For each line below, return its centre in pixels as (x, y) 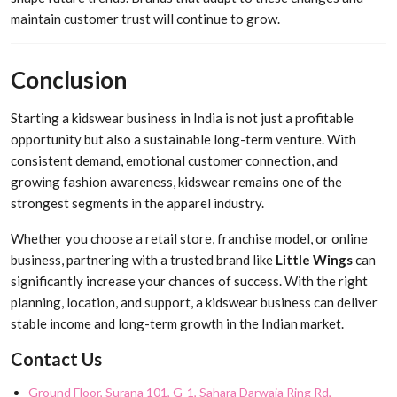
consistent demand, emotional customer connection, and (174, 160)
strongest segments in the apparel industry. (137, 202)
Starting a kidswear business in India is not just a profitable (182, 117)
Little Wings (314, 259)
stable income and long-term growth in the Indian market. (177, 323)
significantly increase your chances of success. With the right (189, 280)
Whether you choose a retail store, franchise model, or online (189, 238)
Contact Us (56, 358)
